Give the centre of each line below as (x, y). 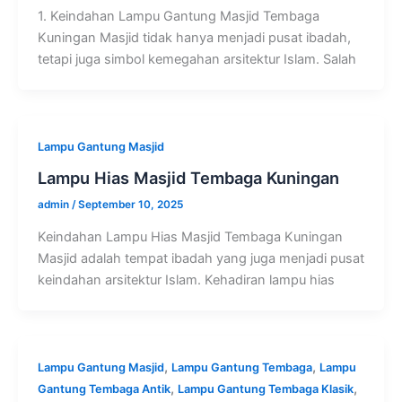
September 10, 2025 (130, 205)
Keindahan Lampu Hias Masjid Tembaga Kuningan (190, 236)
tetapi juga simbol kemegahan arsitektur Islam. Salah (197, 59)
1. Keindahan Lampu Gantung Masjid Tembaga (178, 16)
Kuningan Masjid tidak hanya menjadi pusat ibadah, (194, 37)
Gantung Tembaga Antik (104, 389)
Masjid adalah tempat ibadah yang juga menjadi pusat (201, 258)
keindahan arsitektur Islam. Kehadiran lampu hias (186, 280)
